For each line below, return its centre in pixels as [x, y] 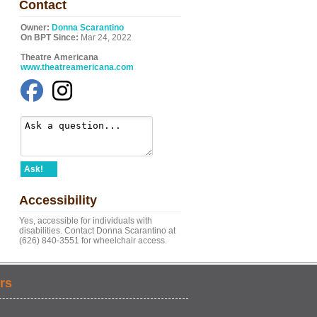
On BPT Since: [50, 38]
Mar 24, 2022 [105, 38]
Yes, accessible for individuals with [86, 221]
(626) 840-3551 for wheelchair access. [93, 241]
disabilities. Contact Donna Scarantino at [97, 231]
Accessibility [58, 200]
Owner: [35, 28]
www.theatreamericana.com [77, 67]
